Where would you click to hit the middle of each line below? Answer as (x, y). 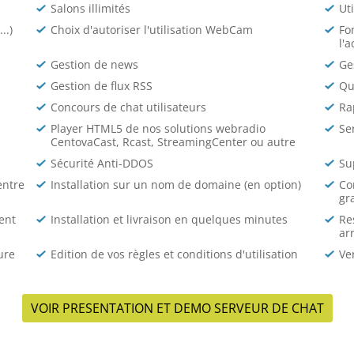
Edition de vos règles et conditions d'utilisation (174, 254)
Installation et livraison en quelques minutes (169, 219)
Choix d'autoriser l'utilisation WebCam (151, 30)
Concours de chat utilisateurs (128, 107)
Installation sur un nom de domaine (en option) (175, 185)
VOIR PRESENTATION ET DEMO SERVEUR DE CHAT (177, 308)
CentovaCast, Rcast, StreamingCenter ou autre (173, 142)
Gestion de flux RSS (101, 86)
